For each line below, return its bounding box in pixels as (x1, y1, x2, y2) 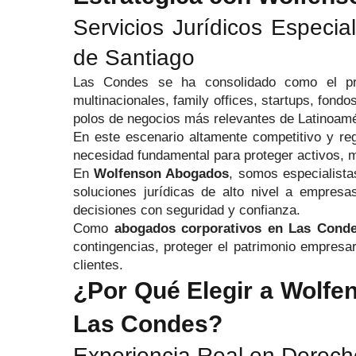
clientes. (73, 257, 123, 273)
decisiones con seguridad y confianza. (73, 203, 300, 218)
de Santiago (73, 45, 195, 70)
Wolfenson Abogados (94, 166, 230, 181)
